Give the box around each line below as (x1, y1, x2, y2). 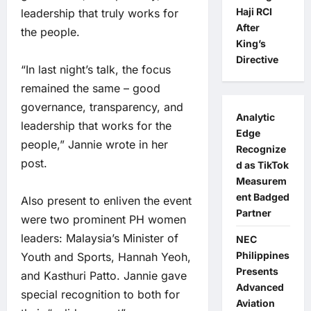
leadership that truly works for (21, 6, 178, 20)
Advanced (235, 281, 284, 293)
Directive (235, 53, 278, 65)
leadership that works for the (21, 119, 171, 133)
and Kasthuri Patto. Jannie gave (21, 269, 187, 283)
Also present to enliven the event (21, 194, 192, 208)
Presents (235, 265, 278, 277)
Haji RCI (235, 6, 272, 17)
